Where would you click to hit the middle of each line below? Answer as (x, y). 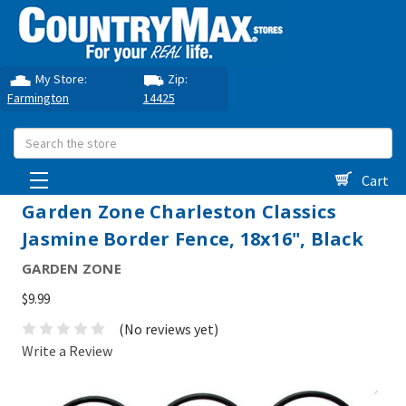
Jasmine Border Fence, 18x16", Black (193, 239)
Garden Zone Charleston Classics (179, 212)
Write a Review (67, 351)
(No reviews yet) (169, 329)
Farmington (38, 98)
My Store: (62, 79)
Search (34, 139)
